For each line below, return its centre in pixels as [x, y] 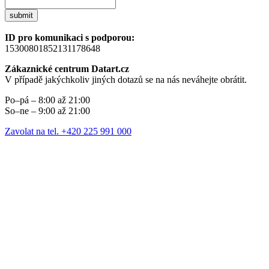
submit [21, 16]
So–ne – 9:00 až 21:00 [47, 111]
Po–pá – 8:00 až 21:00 [47, 100]
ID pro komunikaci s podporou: [70, 38]
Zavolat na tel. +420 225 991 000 [68, 131]
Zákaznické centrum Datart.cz [67, 69]
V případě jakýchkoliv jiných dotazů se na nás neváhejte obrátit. [126, 80]
